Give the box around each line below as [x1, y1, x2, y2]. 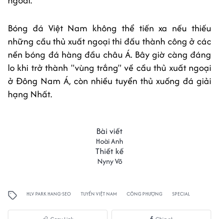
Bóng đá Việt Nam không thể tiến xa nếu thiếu [8, 21, 211, 35]
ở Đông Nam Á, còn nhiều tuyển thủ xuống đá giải [8, 74, 211, 88]
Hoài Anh [96, 135, 123, 146]
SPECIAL [172, 190, 190, 197]
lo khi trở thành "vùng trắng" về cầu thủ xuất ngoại [8, 61, 211, 74]
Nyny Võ [97, 155, 122, 166]
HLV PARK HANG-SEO [26, 190, 71, 197]
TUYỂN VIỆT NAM [81, 190, 117, 197]
